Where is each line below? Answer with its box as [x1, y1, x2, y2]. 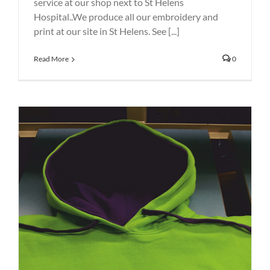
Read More [34, 54, 69, 64]
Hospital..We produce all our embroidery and [34, 11, 218, 23]
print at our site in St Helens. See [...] [34, 25, 180, 37]
